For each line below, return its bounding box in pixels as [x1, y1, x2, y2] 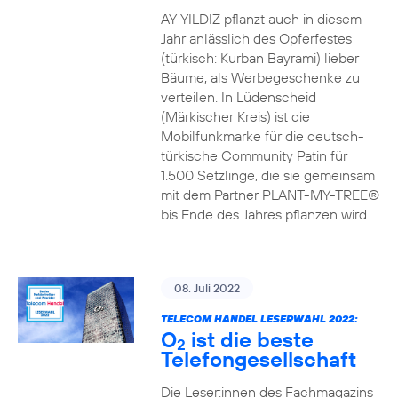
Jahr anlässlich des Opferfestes [160, 29, 352, 47]
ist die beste [185, 326, 314, 353]
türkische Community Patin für [160, 147, 347, 164]
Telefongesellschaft [160, 346, 356, 372]
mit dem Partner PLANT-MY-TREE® [160, 186, 379, 203]
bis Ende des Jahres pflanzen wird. [160, 205, 370, 223]
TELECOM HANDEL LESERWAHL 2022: [160, 312, 358, 325]
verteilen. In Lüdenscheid [160, 88, 316, 106]
